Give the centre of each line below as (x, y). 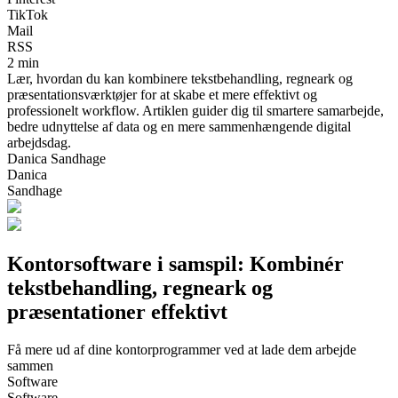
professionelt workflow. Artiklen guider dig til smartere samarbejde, (195, 110)
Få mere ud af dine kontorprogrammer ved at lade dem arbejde (182, 349)
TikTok (28, 14)
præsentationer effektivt (117, 311)
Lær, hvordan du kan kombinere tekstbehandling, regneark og (180, 78)
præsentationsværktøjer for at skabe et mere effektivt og (162, 94)
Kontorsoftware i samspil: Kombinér (175, 263)
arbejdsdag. (39, 142)
